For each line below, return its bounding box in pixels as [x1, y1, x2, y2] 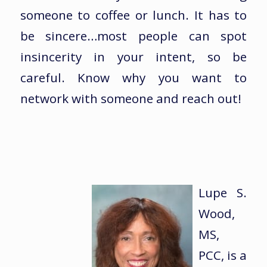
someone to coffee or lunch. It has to [20, 7, 247, 24]
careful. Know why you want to [20, 69, 247, 86]
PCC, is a [198, 247, 247, 264]
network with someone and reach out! [20, 90, 241, 107]
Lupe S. [198, 184, 247, 201]
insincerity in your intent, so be [20, 48, 247, 66]
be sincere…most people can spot [20, 27, 247, 45]
